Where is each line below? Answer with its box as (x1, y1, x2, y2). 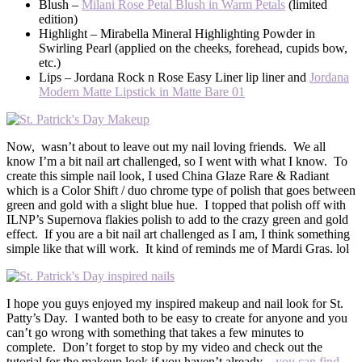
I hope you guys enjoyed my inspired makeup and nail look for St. (6, 296, 343, 310)
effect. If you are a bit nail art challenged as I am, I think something (6, 226, 350, 241)
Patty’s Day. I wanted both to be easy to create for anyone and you (6, 310, 347, 325)
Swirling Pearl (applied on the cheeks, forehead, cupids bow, (39, 40, 347, 55)
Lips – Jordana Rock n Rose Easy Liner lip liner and (39, 69, 309, 84)
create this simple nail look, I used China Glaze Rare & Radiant (6, 168, 329, 183)
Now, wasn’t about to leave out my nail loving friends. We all (6, 139, 326, 154)
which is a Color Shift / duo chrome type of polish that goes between (6, 183, 356, 197)
